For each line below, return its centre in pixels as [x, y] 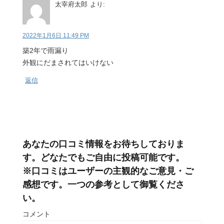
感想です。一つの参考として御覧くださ [103, 185]
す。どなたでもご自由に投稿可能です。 [103, 158]
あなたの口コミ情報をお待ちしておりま [103, 144]
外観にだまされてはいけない [68, 63]
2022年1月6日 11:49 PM [56, 36]
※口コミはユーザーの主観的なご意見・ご [108, 171]
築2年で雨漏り [45, 51]
